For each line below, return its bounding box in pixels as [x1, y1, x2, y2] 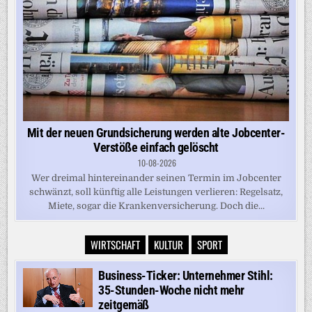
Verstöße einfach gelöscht [93, 139, 219, 155]
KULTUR [153, 236, 183, 252]
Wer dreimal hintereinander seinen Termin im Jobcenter [31, 172, 281, 183]
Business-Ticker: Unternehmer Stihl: [98, 267, 273, 283]
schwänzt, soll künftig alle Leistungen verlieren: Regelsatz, [29, 186, 283, 197]
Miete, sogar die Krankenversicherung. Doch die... [47, 200, 265, 211]
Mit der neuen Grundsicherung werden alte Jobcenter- [26, 125, 286, 140]
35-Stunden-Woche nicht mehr [98, 282, 244, 297]
